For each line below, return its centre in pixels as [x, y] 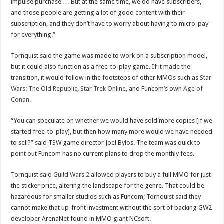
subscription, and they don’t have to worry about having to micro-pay [110, 23]
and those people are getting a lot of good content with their [98, 12]
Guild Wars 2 [72, 174]
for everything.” [33, 34]
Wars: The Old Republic [44, 88]
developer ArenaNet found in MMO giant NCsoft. [81, 218]
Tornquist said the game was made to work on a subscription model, [109, 55]
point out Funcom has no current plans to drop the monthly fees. [103, 153]
